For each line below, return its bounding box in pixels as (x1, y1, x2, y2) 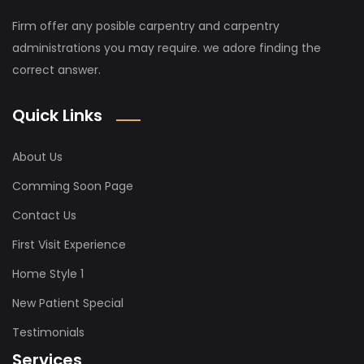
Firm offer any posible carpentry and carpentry (12, 18, 279, 35)
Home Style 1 (12, 266, 84, 283)
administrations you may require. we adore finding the (12, 40, 321, 57)
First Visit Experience (12, 236, 126, 253)
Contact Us (12, 207, 76, 224)
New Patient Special (12, 295, 123, 312)
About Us (12, 149, 63, 166)
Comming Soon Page (12, 178, 133, 195)
